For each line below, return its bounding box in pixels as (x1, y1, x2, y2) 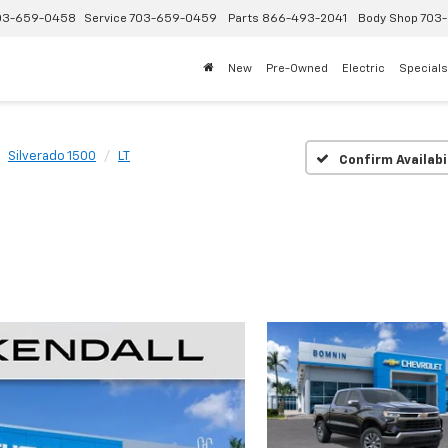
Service (84, 13, 127, 26)
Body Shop (358, 13, 418, 26)
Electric (342, 62, 385, 75)
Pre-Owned (266, 62, 328, 75)
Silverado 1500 (8, 150, 96, 163)
